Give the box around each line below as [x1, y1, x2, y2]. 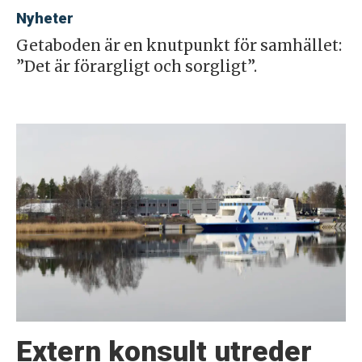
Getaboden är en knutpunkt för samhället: [15, 36, 342, 55]
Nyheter [15, 9, 74, 27]
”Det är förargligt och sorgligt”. [15, 57, 257, 76]
